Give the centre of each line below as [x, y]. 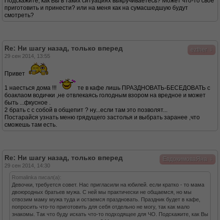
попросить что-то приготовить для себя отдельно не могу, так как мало [101, 207]
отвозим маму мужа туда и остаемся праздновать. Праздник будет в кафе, [106, 199]
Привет [15, 74]
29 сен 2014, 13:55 [27, 56]
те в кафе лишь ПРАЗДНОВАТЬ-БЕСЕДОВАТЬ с [143, 88]
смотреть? [19, 15]
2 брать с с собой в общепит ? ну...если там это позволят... [86, 110]
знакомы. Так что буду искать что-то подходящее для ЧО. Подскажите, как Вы [110, 214]
